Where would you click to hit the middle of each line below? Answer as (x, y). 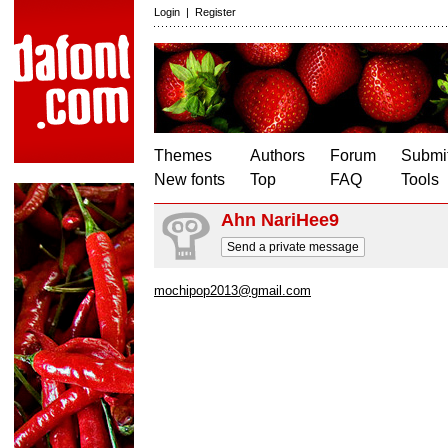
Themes (183, 155)
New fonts (189, 179)
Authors (277, 155)
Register (215, 12)
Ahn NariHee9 (280, 220)
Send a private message (293, 247)
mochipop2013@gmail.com (232, 290)
